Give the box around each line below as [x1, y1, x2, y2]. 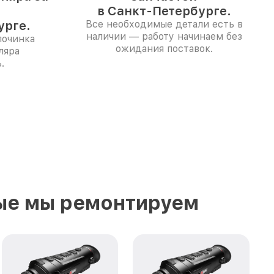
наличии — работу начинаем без [86, 31, 242, 42]
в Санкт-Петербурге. [97, 4, 231, 18]
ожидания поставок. [115, 43, 213, 54]
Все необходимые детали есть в [85, 18, 243, 30]
